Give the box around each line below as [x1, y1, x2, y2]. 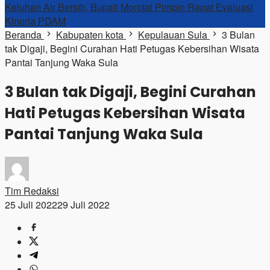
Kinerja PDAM [5, 14, 66, 28]
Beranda [5, 28, 42, 42]
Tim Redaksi [5, 183, 59, 198]
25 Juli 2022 [5, 197, 57, 212]
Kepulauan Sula [138, 28, 207, 42]
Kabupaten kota [56, 28, 124, 42]
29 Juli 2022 [57, 197, 110, 212]
